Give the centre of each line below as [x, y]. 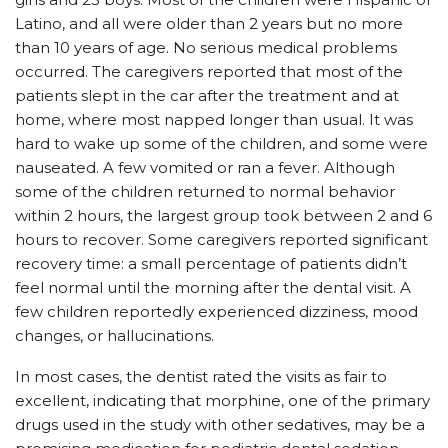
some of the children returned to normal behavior [205, 191]
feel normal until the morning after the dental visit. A [213, 287]
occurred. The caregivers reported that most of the [209, 71]
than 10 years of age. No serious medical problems [206, 47]
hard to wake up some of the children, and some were [221, 143]
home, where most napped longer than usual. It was [214, 119]
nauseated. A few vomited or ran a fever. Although [205, 167]
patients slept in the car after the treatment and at [207, 95]
